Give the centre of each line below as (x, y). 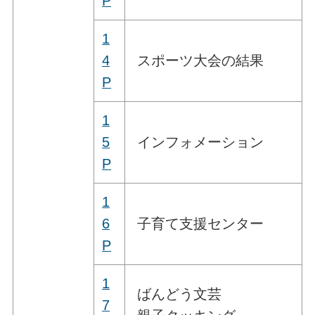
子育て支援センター (199, 223)
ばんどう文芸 (178, 294)
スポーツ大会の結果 (199, 60)
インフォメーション (199, 142)
